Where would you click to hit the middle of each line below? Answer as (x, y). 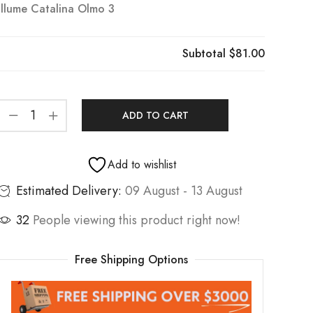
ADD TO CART (155, 115)
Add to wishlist (142, 164)
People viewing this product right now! (137, 220)
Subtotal (206, 53)
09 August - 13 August (184, 190)
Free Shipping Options (132, 259)
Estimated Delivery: (69, 190)
